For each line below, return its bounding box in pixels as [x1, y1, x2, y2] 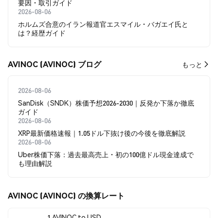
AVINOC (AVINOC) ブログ [8, 59, 101, 69]
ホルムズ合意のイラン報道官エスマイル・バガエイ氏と [18, 19, 188, 28]
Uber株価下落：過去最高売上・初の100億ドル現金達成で [18, 150, 194, 159]
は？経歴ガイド [18, 28, 66, 37]
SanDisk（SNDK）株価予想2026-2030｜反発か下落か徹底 [18, 98, 194, 107]
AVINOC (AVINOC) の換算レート [8, 190, 125, 200]
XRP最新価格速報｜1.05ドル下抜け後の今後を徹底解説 [18, 128, 185, 137]
